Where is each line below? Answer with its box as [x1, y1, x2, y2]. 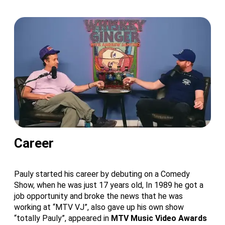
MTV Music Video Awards [111, 213, 207, 223]
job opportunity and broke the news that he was [14, 191, 183, 201]
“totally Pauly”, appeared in [14, 213, 111, 223]
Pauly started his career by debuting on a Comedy [14, 169, 190, 179]
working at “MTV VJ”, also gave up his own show [14, 202, 184, 212]
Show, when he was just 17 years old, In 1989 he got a [14, 180, 203, 190]
